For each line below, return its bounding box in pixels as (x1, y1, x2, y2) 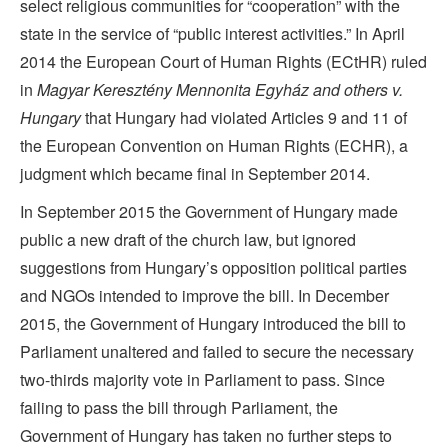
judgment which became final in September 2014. (20, 162, 370, 186)
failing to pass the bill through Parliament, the (20, 396, 338, 420)
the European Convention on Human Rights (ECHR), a (20, 134, 408, 158)
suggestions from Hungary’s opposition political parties (20, 256, 407, 280)
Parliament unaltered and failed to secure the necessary (20, 340, 414, 364)
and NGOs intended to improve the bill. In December (20, 284, 389, 308)
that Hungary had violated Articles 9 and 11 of (81, 106, 407, 130)
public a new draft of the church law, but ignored (20, 228, 356, 252)
